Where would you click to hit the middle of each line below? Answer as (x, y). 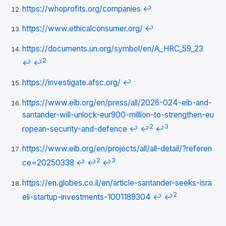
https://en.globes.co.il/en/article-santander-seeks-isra (117, 183)
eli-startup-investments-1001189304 (87, 197)
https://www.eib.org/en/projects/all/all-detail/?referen (117, 149)
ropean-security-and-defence (75, 129)
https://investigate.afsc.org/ (71, 83)
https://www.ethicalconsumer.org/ (82, 29)
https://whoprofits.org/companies (81, 9)
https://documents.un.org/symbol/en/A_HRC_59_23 (113, 48)
